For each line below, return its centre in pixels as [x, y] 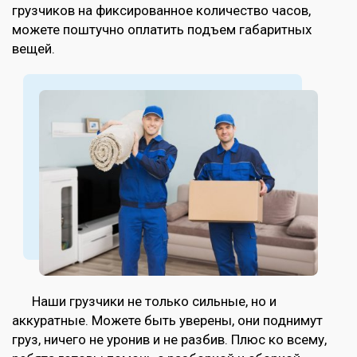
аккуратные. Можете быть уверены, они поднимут [167, 321]
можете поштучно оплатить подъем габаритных [162, 29]
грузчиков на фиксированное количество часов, [161, 10]
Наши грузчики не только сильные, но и [154, 302]
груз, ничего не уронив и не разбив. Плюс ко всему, [169, 340]
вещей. [33, 49]
